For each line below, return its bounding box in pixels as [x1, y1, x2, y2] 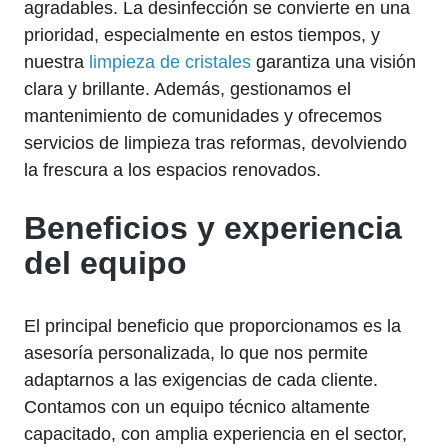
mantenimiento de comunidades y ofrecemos [24, 105, 382, 126]
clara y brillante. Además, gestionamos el [24, 78, 351, 99]
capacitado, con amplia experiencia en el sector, [24, 423, 407, 444]
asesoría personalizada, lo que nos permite [24, 342, 368, 363]
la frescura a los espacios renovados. [24, 159, 321, 180]
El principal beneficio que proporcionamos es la [24, 315, 401, 336]
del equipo [24, 244, 187, 281]
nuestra [24, 51, 89, 72]
